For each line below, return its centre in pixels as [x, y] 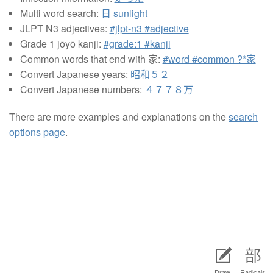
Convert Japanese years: [75, 74]
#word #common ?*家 [209, 58]
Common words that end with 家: [91, 58]
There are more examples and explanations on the [119, 116]
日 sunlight [124, 13]
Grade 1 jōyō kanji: [62, 43]
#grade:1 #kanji [137, 43]
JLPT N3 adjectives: [65, 28]
